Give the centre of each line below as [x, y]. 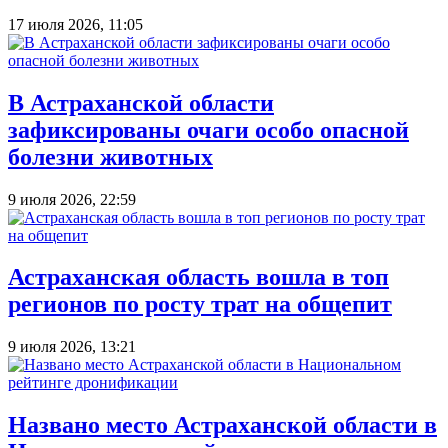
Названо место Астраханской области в [222, 425]
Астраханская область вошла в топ [198, 277]
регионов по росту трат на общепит [200, 304]
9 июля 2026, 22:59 [72, 199]
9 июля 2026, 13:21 [72, 347]
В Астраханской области [141, 102]
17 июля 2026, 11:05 [75, 24]
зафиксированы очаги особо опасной [208, 129]
